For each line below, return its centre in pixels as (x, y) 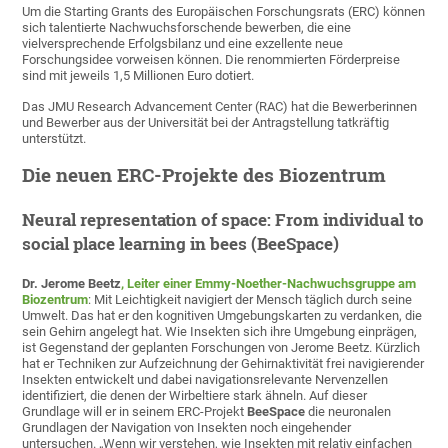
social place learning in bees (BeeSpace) (181, 243)
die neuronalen (348, 411)
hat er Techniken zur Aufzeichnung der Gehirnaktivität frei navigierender (223, 363)
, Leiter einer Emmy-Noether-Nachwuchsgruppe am (269, 283)
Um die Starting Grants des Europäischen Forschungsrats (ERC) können (224, 11)
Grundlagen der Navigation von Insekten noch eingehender (187, 427)
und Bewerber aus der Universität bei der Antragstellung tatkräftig (206, 122)
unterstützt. (54, 138)
